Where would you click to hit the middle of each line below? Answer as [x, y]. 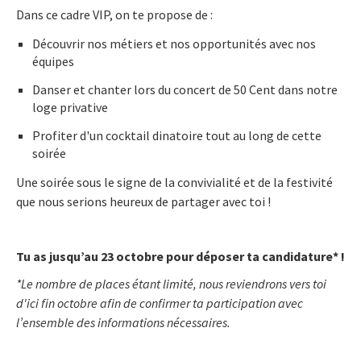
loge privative [71, 107]
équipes [54, 61]
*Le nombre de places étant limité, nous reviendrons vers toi [171, 283]
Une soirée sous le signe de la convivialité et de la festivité [174, 182]
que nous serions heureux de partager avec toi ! [143, 201]
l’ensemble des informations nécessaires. [123, 322]
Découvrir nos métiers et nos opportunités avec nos [174, 43]
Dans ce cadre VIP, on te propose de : [114, 14]
